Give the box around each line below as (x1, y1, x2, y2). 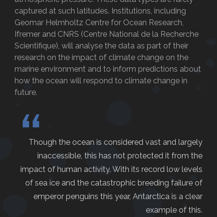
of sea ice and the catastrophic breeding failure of (25, 178, 202, 188)
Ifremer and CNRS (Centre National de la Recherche (15, 29, 199, 39)
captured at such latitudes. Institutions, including (15, 6, 186, 15)
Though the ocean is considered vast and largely (29, 138, 202, 147)
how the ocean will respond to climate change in (15, 76, 187, 85)
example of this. (146, 205, 202, 215)
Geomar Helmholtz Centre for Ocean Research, (15, 17, 184, 27)
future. (15, 87, 37, 97)
